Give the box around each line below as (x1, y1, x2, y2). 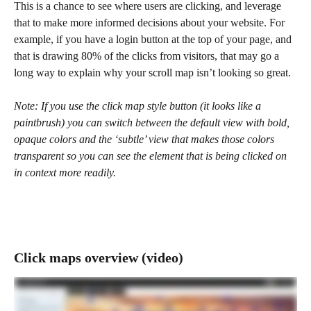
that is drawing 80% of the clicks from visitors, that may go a (14, 49, 282, 62)
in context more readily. (14, 167, 116, 179)
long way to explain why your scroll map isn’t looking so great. (14, 66, 291, 78)
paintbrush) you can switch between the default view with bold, (14, 117, 292, 129)
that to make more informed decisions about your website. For (14, 16, 287, 28)
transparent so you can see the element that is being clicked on (14, 150, 289, 162)
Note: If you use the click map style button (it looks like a (14, 100, 264, 112)
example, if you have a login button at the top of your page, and (14, 33, 294, 45)
